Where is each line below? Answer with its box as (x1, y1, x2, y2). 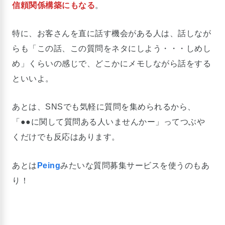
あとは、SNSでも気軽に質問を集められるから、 (12, 102, 196, 111)
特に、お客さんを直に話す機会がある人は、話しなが (12, 29, 211, 38)
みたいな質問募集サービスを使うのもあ (60, 161, 209, 170)
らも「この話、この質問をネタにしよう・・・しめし (12, 44, 211, 53)
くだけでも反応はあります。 (12, 133, 120, 142)
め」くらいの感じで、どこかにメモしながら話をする (12, 59, 211, 68)
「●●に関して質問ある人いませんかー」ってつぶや (12, 118, 205, 127)
